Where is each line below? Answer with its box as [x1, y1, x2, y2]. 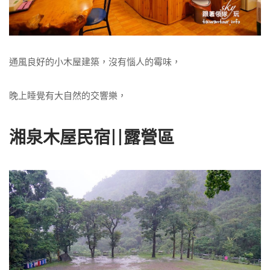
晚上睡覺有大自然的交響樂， [9, 90, 127, 102]
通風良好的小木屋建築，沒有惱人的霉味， [9, 55, 181, 67]
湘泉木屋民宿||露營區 [9, 127, 174, 149]
